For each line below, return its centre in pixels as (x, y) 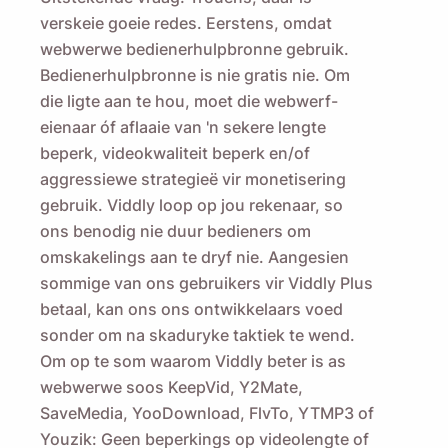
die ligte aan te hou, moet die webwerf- (189, 101)
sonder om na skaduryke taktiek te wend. (197, 335)
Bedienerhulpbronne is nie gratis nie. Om (195, 75)
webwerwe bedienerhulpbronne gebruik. (194, 49)
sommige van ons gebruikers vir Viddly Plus (206, 283)
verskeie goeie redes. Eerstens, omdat (186, 23)
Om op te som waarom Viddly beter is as (193, 361)
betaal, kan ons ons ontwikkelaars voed (191, 309)
